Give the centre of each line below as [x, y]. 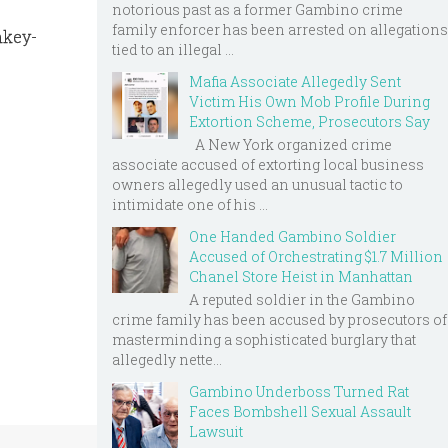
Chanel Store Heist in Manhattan [301, 276]
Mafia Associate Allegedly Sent [295, 82]
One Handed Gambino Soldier [292, 236]
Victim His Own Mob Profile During [309, 102]
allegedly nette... [167, 359]
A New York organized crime [290, 144]
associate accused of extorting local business [268, 164]
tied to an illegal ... [173, 50]
